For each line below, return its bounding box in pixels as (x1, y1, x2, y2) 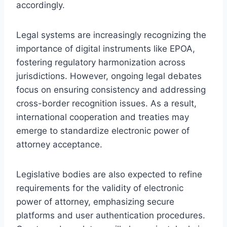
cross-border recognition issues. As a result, (16, 98, 197, 108)
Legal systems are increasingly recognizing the (16, 29, 206, 40)
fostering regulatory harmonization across (16, 57, 185, 67)
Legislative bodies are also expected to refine (16, 169, 202, 179)
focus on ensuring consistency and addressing (16, 84, 206, 95)
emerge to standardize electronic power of (16, 125, 190, 136)
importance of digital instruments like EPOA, (16, 43, 195, 54)
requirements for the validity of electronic (16, 182, 183, 193)
